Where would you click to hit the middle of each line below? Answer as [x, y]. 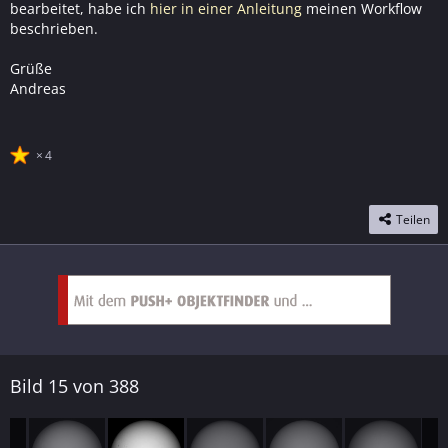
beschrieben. [54, 28]
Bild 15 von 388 [74, 386]
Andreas [38, 88]
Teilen [413, 220]
